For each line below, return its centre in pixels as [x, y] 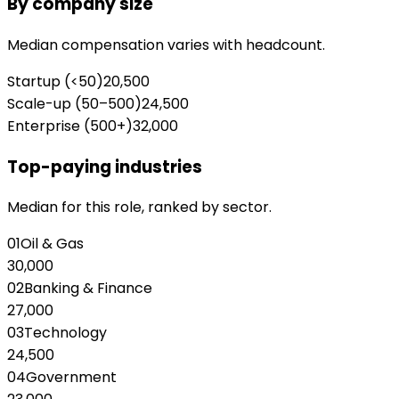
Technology [65, 333]
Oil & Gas [52, 244]
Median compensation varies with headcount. [166, 45]
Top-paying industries [105, 167]
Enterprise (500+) [70, 126]
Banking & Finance [88, 289]
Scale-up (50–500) [74, 103]
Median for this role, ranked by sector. [139, 208]
